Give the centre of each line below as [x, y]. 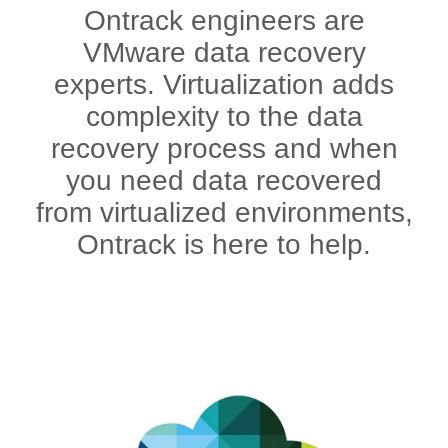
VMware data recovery [224, 52]
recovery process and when [224, 148]
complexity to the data [224, 116]
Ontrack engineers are [224, 20]
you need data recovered [224, 180]
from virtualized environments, [224, 212]
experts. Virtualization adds [224, 84]
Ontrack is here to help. [224, 244]
